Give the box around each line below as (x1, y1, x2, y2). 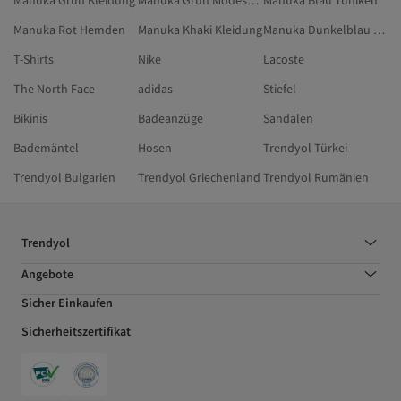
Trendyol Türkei (262, 140, 347, 157)
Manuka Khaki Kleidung (138, 21, 263, 38)
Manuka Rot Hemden (13, 21, 125, 38)
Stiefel (262, 81, 296, 98)
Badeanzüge (138, 110, 204, 127)
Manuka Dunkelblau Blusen (372, 21, 385, 38)
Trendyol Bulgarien (13, 169, 115, 186)
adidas (138, 81, 174, 98)
